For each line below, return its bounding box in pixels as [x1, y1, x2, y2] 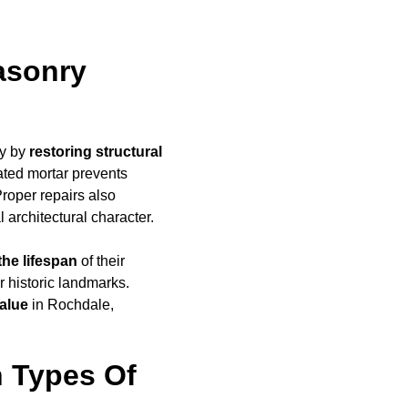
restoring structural [29, 143, 162, 159]
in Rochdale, [28, 296, 114, 312]
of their [77, 252, 125, 269]
